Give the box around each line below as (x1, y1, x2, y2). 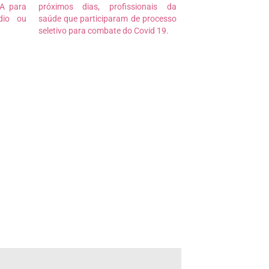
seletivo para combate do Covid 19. (38, 25, 169, 35)
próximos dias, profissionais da (38, 1, 177, 11)
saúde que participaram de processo (38, 13, 177, 23)
